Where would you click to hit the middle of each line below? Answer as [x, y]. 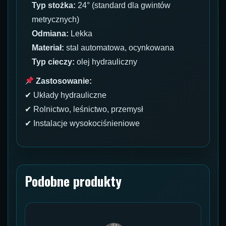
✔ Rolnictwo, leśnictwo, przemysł [84, 109]
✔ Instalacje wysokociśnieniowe [82, 124]
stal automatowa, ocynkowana [119, 48]
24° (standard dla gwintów [124, 6]
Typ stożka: [55, 6]
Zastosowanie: [64, 81]
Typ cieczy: [53, 62]
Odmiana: [50, 34]
